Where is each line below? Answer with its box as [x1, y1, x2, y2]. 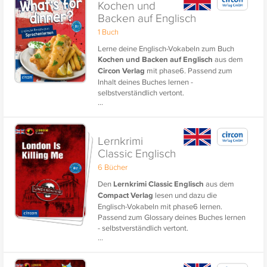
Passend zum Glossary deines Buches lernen [98, 211, 246, 222]
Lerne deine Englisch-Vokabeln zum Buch [98, 42, 235, 54]
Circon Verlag [98, 64, 145, 76]
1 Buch [98, 26, 119, 37]
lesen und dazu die [153, 189, 218, 200]
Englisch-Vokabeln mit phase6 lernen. [98, 200, 223, 212]
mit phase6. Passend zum [145, 64, 233, 76]
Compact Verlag [98, 189, 154, 201]
